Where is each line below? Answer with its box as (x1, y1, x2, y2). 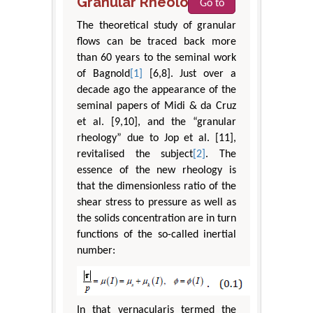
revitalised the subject (77, 149, 194, 161)
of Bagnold (77, 68, 130, 80)
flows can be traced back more (77, 36, 236, 48)
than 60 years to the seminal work (77, 52, 236, 64)
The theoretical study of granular (77, 20, 236, 32)
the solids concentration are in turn (77, 213, 236, 225)
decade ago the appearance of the (77, 85, 236, 96)
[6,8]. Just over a (142, 68, 237, 80)
